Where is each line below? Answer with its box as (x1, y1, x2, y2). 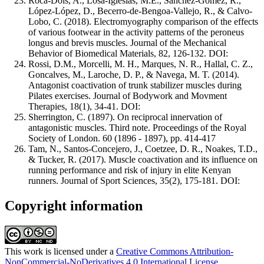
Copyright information (5, 197, 143, 213)
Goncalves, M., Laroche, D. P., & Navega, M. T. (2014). (28, 69, 239, 80)
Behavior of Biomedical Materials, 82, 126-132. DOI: (28, 48, 228, 58)
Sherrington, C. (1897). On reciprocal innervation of (28, 111, 222, 122)
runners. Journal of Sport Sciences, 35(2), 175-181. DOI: (28, 175, 240, 186)
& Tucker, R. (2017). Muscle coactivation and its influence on (28, 154, 258, 164)
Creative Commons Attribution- (116, 246, 233, 256)
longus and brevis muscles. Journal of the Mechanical (28, 37, 226, 48)
